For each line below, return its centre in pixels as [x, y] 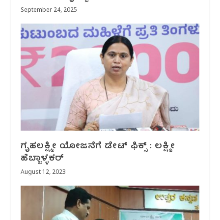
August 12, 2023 [43, 173]
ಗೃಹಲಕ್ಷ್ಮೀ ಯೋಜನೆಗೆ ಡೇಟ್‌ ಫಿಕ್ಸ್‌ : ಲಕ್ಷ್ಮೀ [98, 147]
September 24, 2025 [49, 11]
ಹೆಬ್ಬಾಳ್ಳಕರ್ [42, 159]
